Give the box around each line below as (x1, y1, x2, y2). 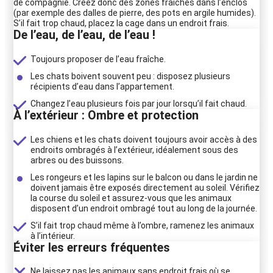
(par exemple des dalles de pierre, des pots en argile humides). (13, 7, 256, 18)
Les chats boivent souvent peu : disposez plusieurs (30, 71, 230, 81)
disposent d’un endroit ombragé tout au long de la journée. (30, 203, 257, 213)
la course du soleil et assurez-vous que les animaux (30, 193, 232, 203)
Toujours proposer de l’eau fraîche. (30, 54, 166, 64)
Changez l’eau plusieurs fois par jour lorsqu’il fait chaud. (30, 98, 247, 108)
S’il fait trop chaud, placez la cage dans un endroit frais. (13, 18, 229, 28)
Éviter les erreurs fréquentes (13, 240, 170, 255)
